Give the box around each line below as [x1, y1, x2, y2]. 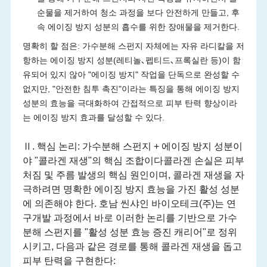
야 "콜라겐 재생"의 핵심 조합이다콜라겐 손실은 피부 [22, 154, 244, 167]
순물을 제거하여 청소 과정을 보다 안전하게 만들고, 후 [36, 7, 240, 19]
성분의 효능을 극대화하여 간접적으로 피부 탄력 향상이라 [22, 97, 237, 110]
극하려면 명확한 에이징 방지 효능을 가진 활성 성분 [22, 182, 240, 196]
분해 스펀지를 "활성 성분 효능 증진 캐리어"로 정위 [22, 225, 237, 239]
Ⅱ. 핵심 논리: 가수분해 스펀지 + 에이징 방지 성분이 [22, 139, 243, 153]
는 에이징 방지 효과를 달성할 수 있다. [22, 111, 164, 124]
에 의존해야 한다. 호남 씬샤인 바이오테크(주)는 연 [22, 197, 236, 210]
